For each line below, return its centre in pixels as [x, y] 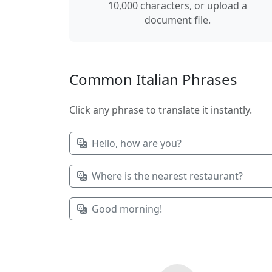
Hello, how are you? [137, 143]
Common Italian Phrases [153, 79]
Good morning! [127, 209]
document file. [177, 20]
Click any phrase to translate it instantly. [161, 110]
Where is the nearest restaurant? [167, 176]
